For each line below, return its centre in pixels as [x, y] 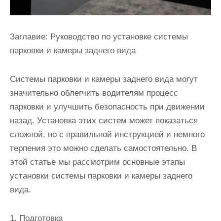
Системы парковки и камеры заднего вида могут [104, 79]
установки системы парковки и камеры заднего [101, 176]
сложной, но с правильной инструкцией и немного [107, 135]
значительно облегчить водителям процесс [94, 93]
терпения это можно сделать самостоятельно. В [103, 148]
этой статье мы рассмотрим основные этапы [97, 162]
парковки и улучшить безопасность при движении [107, 107]
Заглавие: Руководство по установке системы [99, 37]
